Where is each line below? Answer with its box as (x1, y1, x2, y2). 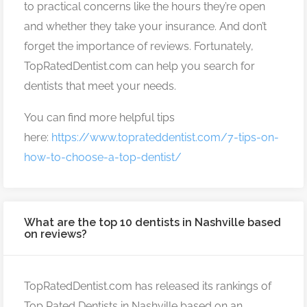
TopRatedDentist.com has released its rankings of (24, 279, 271, 293)
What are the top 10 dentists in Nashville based (24, 215, 281, 229)
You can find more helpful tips (24, 110, 175, 124)
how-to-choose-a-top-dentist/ (24, 150, 182, 164)
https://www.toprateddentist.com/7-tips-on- (51, 130, 279, 144)
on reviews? (24, 227, 87, 241)
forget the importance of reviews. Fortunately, (24, 39, 254, 53)
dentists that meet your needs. (24, 79, 179, 93)
